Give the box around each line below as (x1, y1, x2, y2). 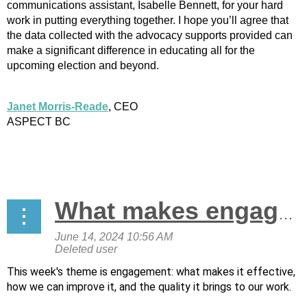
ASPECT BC (7, 116, 71, 127)
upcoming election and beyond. (7, 60, 159, 71)
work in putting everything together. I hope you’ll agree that (7, 14, 288, 26)
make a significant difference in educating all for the (7, 45, 255, 56)
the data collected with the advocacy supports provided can (7, 29, 293, 41)
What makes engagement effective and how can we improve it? (278, 206, 293, 223)
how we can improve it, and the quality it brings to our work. (7, 280, 291, 293)
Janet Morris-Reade (7, 101, 108, 112)
